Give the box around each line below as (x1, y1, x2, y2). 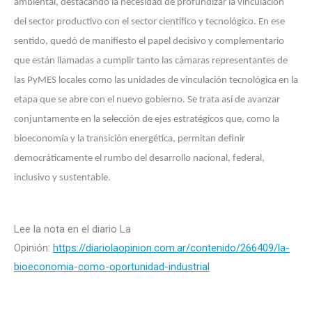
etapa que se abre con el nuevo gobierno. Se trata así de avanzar (14, 95, 280, 105)
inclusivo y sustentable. (14, 173, 111, 183)
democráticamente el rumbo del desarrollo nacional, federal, (14, 153, 265, 164)
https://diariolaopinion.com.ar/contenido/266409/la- (53, 242, 290, 254)
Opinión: (14, 242, 53, 254)
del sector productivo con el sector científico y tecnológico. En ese (14, 17, 285, 27)
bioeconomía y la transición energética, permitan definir (14, 134, 245, 144)
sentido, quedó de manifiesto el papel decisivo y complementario (14, 36, 284, 47)
